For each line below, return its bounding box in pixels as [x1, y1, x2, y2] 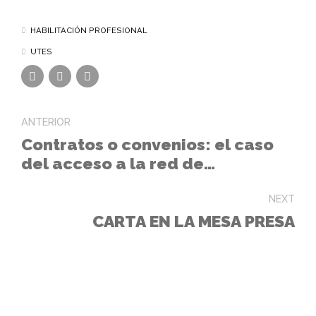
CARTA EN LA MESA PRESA [92, 212, 295, 231]
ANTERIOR [21, 115, 71, 128]
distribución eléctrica [21, 173, 201, 193]
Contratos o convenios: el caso [21, 135, 274, 154]
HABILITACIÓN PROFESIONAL [30, 25, 147, 35]
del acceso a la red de [21, 154, 204, 174]
